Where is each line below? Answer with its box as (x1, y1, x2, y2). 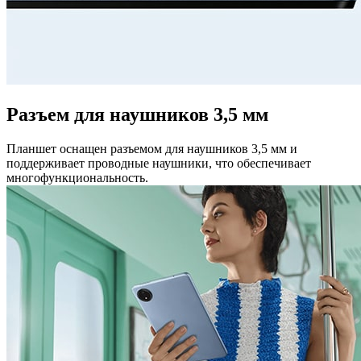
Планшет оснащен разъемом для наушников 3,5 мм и (6, 141, 297, 156)
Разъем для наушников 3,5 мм (6, 103, 268, 125)
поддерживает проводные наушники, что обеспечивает (6, 156, 311, 170)
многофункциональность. (6, 170, 148, 185)
